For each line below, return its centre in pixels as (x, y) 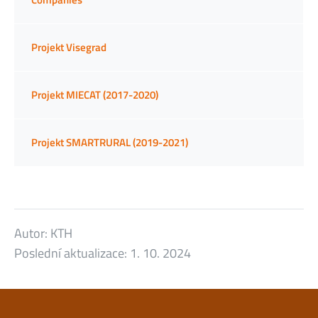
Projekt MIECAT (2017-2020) (95, 94)
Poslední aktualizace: (72, 253)
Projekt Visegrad (69, 47)
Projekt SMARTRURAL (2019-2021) (110, 142)
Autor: (32, 233)
